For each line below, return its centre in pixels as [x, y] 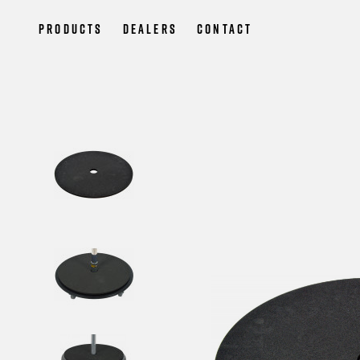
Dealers [150, 29]
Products [71, 29]
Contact [225, 29]
